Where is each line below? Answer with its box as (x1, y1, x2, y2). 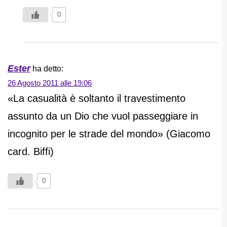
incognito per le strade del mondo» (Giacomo (8, 128, 210, 140)
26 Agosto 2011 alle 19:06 (8, 79, 92, 88)
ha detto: (32, 64, 63, 73)
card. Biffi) (8, 146, 54, 158)
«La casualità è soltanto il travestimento (8, 93, 185, 104)
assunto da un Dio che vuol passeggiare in (8, 110, 198, 122)
